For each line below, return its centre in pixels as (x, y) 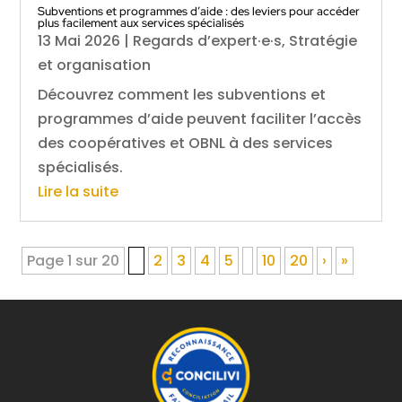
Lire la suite (79, 191)
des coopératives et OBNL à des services (186, 143)
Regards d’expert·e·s (208, 40)
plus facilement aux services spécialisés (141, 22)
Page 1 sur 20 (74, 260)
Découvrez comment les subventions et (182, 94)
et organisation (95, 65)
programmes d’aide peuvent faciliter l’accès (200, 118)
